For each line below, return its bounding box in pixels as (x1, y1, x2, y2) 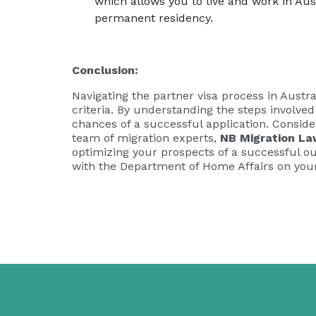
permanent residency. (95, 11, 213, 25)
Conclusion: (72, 63, 138, 77)
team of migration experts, (72, 130, 220, 145)
